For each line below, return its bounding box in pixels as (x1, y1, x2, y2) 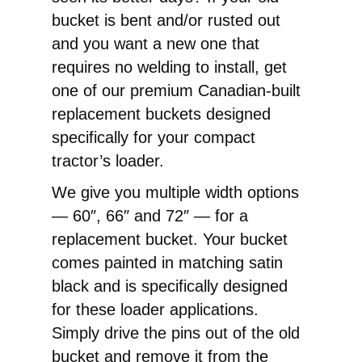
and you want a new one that (52, 35, 259, 53)
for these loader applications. (52, 301, 259, 319)
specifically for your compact (52, 128, 255, 147)
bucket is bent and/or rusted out (52, 11, 280, 30)
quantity (39, 98, 102, 116)
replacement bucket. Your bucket (52, 230, 288, 249)
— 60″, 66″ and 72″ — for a (52, 207, 248, 225)
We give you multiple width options (52, 183, 299, 202)
